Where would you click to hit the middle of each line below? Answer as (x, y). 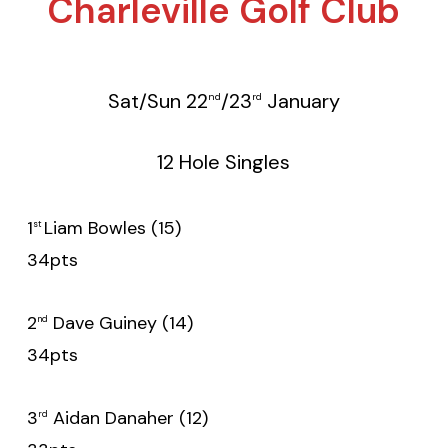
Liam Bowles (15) (207, 228)
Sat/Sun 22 (157, 100)
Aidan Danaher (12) (210, 418)
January (300, 100)
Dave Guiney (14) (210, 323)
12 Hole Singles (224, 162)
